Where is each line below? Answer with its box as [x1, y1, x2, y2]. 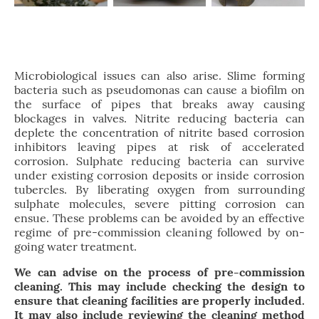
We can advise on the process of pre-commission [14, 265, 305, 280]
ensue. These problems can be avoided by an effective [14, 211, 305, 226]
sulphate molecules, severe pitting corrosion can [14, 197, 305, 211]
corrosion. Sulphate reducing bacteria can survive [14, 154, 305, 169]
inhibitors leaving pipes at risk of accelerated [14, 140, 305, 155]
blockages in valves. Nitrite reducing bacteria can [14, 111, 305, 126]
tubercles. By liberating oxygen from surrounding [14, 182, 305, 197]
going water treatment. [14, 239, 137, 254]
